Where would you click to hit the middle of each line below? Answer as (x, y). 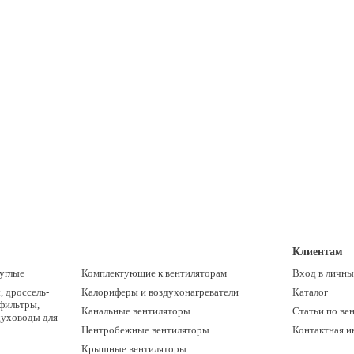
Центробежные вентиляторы (145, 330)
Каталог (311, 292)
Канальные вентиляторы (136, 311)
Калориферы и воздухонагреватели (160, 292)
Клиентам (318, 252)
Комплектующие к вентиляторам (154, 273)
